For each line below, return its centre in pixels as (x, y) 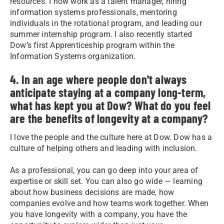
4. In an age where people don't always (98, 79)
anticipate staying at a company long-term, (108, 92)
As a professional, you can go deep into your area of (104, 170)
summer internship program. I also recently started (101, 34)
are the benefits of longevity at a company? (109, 118)
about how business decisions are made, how (92, 192)
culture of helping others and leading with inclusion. (104, 148)
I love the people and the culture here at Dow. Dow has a (111, 137)
